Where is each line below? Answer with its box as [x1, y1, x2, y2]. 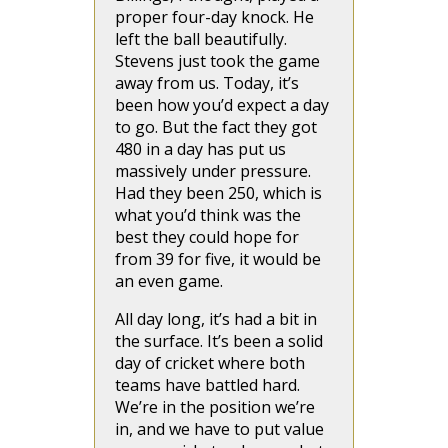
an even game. [115, 270, 227, 292]
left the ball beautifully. [115, 28, 287, 50]
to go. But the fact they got [115, 116, 317, 138]
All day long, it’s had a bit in [115, 308, 317, 330]
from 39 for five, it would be [115, 248, 321, 270]
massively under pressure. [115, 160, 311, 182]
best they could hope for [115, 226, 299, 248]
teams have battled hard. [115, 374, 300, 396]
